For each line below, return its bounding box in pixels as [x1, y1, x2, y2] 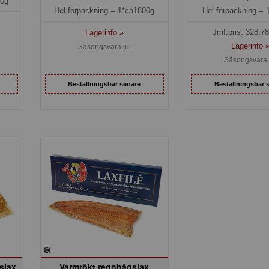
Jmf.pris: [212, 28, 246, 37]
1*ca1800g [118, 5, 155, 15]
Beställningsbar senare [68, 80, 141, 88]
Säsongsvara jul [77, 42, 131, 51]
